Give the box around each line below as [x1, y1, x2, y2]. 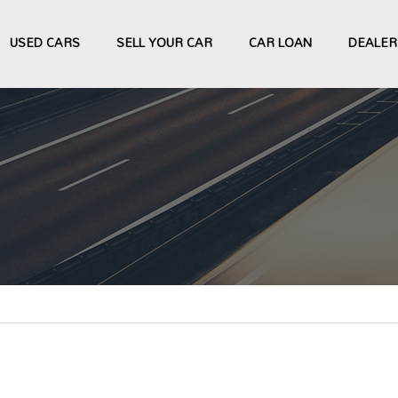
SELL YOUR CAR [116, 30, 212, 54]
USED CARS [10, 30, 80, 54]
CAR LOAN [249, 30, 312, 54]
